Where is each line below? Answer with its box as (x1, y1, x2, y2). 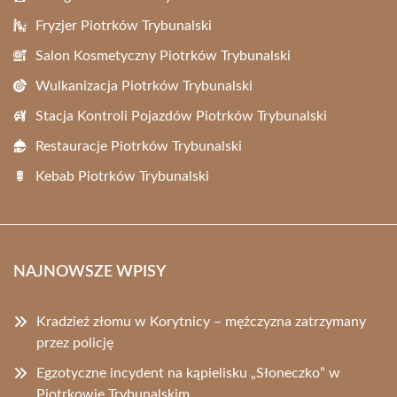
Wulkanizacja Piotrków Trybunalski (35, 78, 253, 93)
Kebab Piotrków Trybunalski (35, 168, 209, 183)
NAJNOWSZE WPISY (13, 263, 166, 280)
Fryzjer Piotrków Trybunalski (35, 18, 212, 33)
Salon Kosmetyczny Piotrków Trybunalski (35, 48, 291, 63)
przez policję (36, 335, 113, 350)
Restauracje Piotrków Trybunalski (35, 138, 242, 153)
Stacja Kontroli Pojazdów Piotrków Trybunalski (35, 108, 327, 123)
